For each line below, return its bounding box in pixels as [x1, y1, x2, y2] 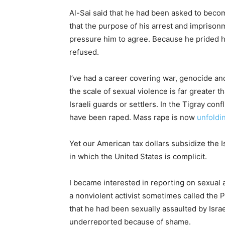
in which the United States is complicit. [69, 152, 207, 161]
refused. [69, 47, 99, 57]
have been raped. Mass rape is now [69, 113, 197, 122]
